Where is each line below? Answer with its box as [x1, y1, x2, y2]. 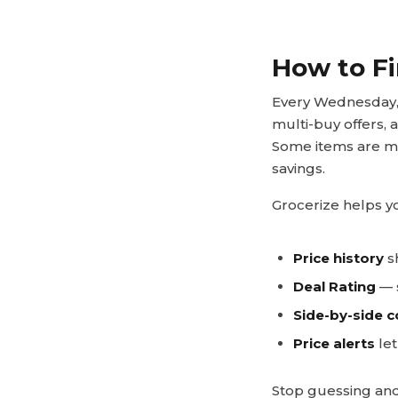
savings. [272, 159, 325, 177]
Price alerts [293, 334, 375, 352]
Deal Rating [293, 277, 376, 295]
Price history [293, 249, 384, 267]
